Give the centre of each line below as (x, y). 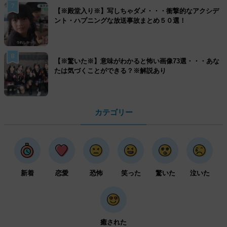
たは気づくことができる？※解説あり (110, 71)
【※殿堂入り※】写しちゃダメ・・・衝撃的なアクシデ (137, 11)
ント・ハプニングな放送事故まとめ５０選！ (120, 21)
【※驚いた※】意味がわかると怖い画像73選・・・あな (137, 61)
